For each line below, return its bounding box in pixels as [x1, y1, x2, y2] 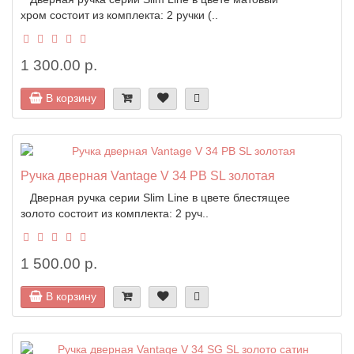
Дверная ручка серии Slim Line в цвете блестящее [21, 190, 290, 204]
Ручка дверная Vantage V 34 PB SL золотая [21, 168, 275, 183]
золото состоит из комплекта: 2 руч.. [21, 206, 209, 220]
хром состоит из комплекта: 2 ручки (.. [21, 8, 218, 21]
